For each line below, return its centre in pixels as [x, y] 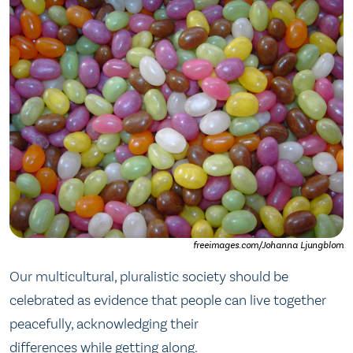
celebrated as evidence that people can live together [168, 300]
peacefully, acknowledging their [104, 324]
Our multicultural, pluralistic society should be [149, 277]
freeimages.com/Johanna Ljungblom [268, 245]
